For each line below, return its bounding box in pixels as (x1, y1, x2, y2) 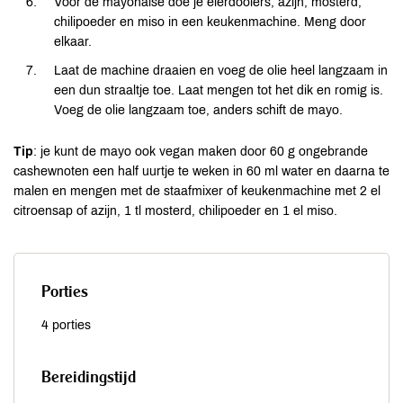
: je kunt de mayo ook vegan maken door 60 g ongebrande (33, 144, 368, 158)
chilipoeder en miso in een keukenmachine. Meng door (54, 14, 366, 29)
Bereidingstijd (41, 365, 136, 387)
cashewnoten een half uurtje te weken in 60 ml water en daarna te (13, 164, 390, 178)
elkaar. (54, 34, 92, 49)
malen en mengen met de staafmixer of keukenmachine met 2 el (13, 184, 381, 198)
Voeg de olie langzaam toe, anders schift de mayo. (54, 103, 343, 117)
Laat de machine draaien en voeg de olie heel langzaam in (54, 63, 388, 77)
